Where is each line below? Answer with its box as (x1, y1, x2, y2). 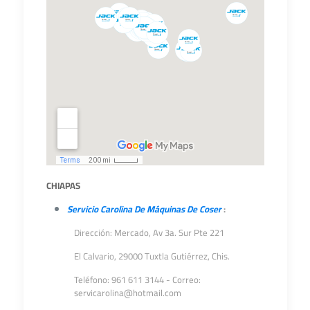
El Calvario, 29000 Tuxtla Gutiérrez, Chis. (73, 248, 232, 264)
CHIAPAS (46, 177, 80, 194)
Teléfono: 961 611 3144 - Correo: (73, 271, 201, 288)
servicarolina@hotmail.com (73, 284, 181, 301)
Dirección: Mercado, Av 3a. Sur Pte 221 (73, 224, 224, 241)
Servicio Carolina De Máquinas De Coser (66, 201, 221, 217)
